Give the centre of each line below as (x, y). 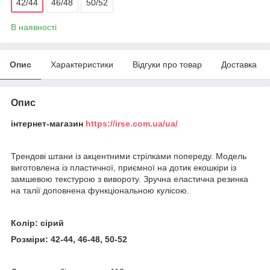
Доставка (239, 64)
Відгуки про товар (167, 64)
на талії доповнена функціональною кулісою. (100, 190)
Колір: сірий (37, 223)
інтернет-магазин (48, 123)
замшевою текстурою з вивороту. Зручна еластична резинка (130, 179)
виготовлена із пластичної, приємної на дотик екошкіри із (124, 167)
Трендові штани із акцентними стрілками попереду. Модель (129, 156)
